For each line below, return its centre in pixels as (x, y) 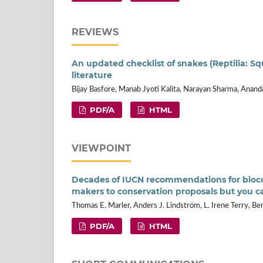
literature (92, 75)
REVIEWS (95, 32)
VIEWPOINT (101, 149)
